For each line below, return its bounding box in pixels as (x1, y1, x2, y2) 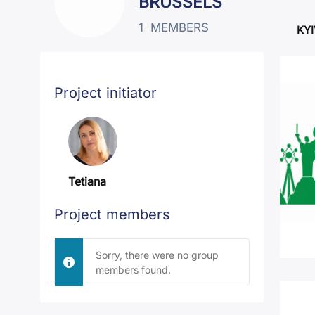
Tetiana (68, 174, 106, 188)
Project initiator (54, 84, 157, 101)
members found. (95, 263, 171, 276)
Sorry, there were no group (95, 248, 219, 261)
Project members (54, 205, 170, 223)
